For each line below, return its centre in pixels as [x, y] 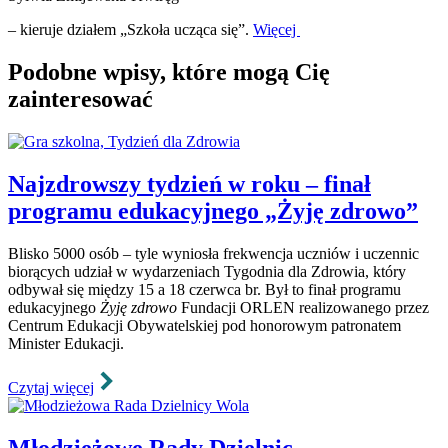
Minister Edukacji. [66, 343]
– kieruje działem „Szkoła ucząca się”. [130, 29]
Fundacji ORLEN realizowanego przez [303, 307]
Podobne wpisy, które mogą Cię [169, 71]
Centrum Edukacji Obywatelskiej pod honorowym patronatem [204, 325]
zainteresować [80, 98]
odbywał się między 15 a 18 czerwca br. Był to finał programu [204, 289]
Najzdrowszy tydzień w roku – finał [189, 183]
